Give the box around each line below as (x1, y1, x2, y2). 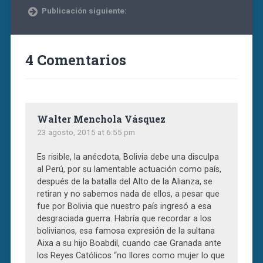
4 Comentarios (25, 50, 126, 69)
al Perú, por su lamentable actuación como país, (36, 164, 221, 174)
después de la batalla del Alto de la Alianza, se (36, 176, 213, 187)
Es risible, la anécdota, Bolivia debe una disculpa (36, 151, 219, 162)
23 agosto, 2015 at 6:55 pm (36, 127, 135, 137)
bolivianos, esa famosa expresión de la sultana (36, 225, 215, 236)
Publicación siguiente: (41, 5, 127, 15)
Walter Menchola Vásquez (36, 112, 166, 125)
